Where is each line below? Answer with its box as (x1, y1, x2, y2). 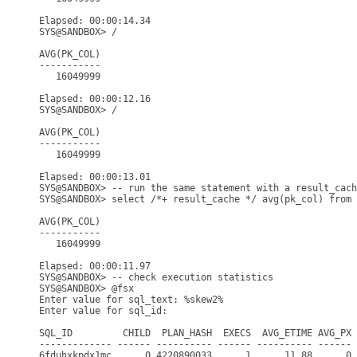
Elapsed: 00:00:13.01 (39, 171, 151, 182)
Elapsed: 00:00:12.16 (39, 93, 151, 104)
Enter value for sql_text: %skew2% (39, 294, 223, 305)
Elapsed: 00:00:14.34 (39, 15, 151, 26)
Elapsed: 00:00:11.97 (39, 261, 151, 272)
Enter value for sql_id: (39, 305, 173, 316)
